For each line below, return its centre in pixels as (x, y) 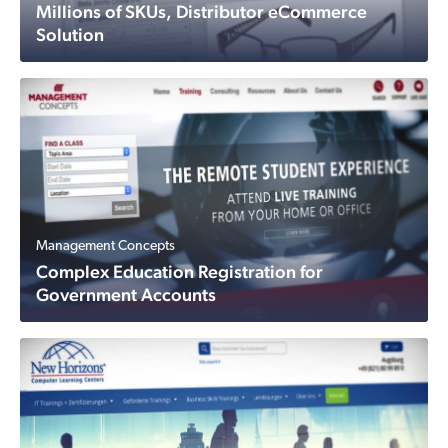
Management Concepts (105, 246)
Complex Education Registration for (179, 271)
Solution (70, 34)
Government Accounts (126, 294)
